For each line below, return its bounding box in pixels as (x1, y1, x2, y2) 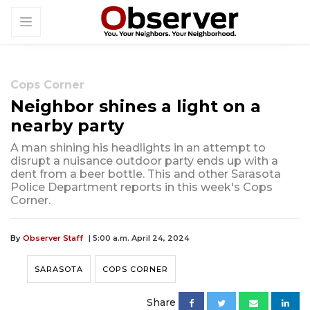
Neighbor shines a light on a (10, 96, 261, 117)
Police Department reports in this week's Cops (10, 181, 273, 194)
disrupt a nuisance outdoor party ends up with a (10, 154, 278, 168)
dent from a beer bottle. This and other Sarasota (10, 167, 281, 181)
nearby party (10, 116, 124, 136)
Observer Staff (23, 233, 83, 244)
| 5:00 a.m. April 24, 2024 (89, 233, 190, 244)
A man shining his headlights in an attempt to (10, 141, 266, 155)
